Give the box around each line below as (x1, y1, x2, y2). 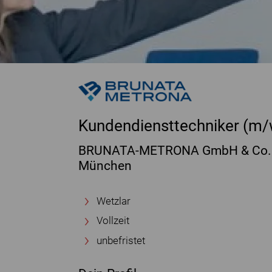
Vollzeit (97, 215, 129, 227)
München (78, 158, 132, 174)
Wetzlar (97, 195, 131, 208)
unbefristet (97, 234, 145, 246)
